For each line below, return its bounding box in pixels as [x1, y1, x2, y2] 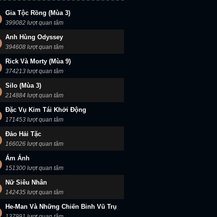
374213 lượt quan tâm [5, 68, 63, 75]
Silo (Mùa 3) [5, 82, 41, 89]
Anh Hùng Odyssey [5, 33, 63, 41]
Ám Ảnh [5, 155, 30, 162]
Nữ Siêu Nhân [5, 179, 47, 186]
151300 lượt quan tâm [5, 165, 63, 171]
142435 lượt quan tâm [5, 189, 63, 196]
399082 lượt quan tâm [5, 19, 63, 26]
